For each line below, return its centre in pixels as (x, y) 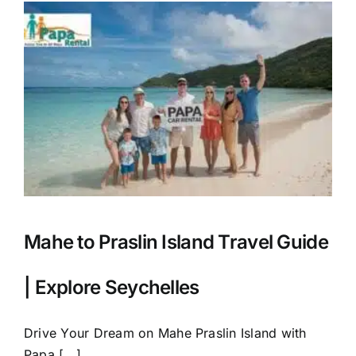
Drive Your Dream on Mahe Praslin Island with (165, 333)
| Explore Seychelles (112, 288)
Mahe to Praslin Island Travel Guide (176, 242)
